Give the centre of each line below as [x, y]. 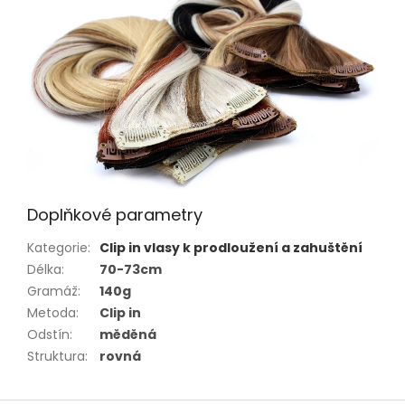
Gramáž [52, 292]
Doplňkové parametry [115, 215]
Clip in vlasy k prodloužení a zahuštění [231, 248]
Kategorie [57, 248]
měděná [128, 335]
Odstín [48, 335]
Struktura [56, 357]
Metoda [52, 313]
